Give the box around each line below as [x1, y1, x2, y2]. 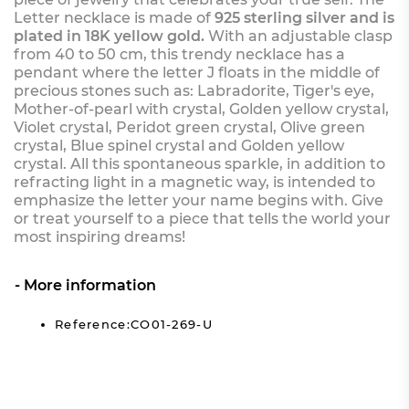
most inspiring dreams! [13, 227, 185, 246]
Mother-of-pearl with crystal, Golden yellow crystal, [13, 100, 389, 118]
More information [23, 276, 156, 294]
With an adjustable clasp [204, 26, 393, 45]
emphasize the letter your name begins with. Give [13, 191, 383, 209]
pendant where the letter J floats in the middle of [13, 63, 380, 81]
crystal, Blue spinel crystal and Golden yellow [13, 136, 344, 154]
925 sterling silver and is [210, 8, 394, 26]
